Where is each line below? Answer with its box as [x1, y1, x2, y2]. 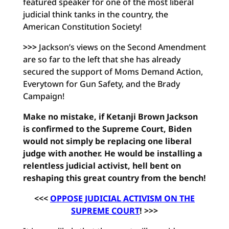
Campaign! [22, 90, 64, 102]
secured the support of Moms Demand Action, [22, 66, 203, 77]
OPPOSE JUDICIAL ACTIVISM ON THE [50, 193, 195, 204]
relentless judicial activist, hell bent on [22, 160, 181, 171]
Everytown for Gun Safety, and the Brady [22, 78, 180, 89]
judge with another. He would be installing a [22, 148, 202, 159]
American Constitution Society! [22, 21, 142, 32]
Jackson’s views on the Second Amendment [36, 41, 206, 53]
